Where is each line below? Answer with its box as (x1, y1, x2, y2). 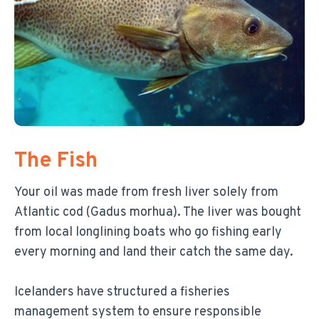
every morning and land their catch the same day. (14, 244, 293, 261)
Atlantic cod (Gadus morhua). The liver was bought (14, 204, 301, 221)
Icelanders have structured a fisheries (14, 283, 230, 300)
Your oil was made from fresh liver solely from (14, 184, 278, 201)
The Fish (14, 147, 98, 174)
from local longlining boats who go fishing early (14, 224, 282, 241)
